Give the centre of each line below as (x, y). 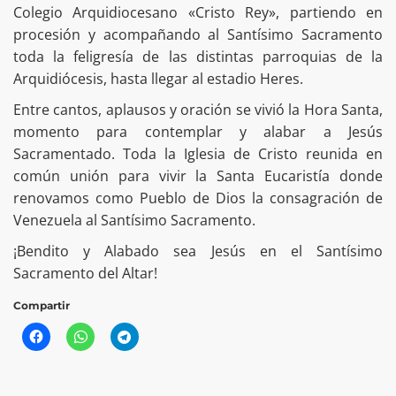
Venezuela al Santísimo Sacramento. (134, 220)
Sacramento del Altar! (85, 273)
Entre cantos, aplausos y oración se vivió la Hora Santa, (198, 109)
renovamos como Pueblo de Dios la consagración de (198, 198)
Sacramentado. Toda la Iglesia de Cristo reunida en (198, 153)
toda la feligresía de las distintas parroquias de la (198, 56)
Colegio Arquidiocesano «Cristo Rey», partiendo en (198, 12)
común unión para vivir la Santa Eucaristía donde (198, 175)
